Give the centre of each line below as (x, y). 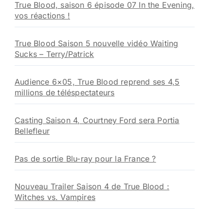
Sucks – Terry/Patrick (54, 54)
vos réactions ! (42, 16)
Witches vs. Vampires (55, 197)
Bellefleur (32, 131)
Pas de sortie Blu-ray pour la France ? (85, 159)
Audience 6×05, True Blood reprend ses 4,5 (97, 82)
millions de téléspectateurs (65, 92)
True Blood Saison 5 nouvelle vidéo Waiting (97, 43)
